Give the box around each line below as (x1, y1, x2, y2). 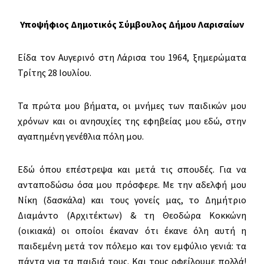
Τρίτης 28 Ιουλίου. (18, 67, 91, 78)
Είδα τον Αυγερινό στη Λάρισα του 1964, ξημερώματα (18, 51, 246, 63)
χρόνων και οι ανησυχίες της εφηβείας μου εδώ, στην (18, 115, 246, 127)
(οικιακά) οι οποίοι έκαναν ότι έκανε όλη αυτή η (18, 225, 246, 236)
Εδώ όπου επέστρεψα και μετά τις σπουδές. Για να (18, 163, 246, 175)
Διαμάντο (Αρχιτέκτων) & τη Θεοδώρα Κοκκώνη (18, 209, 246, 221)
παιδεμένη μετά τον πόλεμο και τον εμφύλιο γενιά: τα (18, 240, 246, 252)
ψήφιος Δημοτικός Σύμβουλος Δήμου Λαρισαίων (37, 18, 244, 30)
